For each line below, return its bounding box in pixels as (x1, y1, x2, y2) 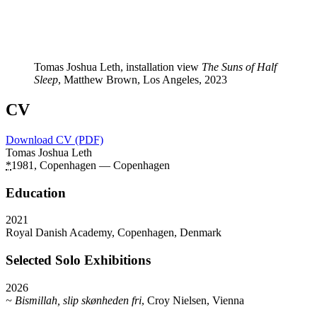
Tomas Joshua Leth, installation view (34, 61, 202, 74)
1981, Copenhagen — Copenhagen (11, 158, 170, 171)
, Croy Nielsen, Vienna (142, 294, 247, 306)
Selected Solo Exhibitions (6, 253, 151, 268)
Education (6, 185, 66, 200)
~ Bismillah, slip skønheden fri (6, 294, 142, 306)
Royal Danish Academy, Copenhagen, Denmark (6, 226, 221, 239)
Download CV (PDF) (6, 133, 103, 146)
